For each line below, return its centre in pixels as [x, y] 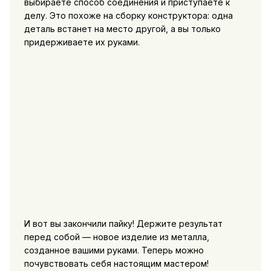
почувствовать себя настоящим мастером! [116, 263]
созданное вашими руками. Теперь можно [114, 250]
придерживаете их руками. [82, 42]
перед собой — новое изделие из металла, [116, 237]
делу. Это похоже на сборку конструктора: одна [128, 15]
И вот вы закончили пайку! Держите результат [123, 223]
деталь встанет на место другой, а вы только [122, 28]
